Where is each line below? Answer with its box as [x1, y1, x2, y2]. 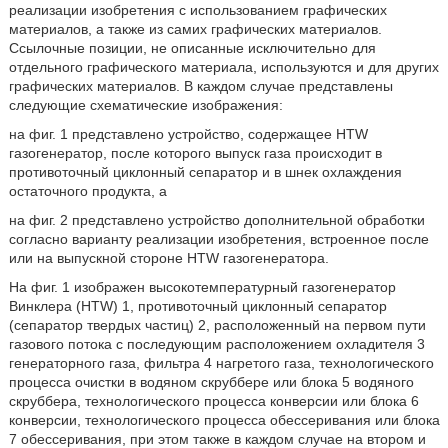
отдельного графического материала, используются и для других [8, 59, 439, 75]
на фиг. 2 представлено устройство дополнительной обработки [8, 212, 425, 228]
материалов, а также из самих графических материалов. [8, 21, 382, 37]
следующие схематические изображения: [8, 97, 283, 113]
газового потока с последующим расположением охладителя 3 [8, 336, 425, 352]
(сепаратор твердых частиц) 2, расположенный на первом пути [8, 317, 426, 333]
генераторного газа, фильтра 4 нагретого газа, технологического [8, 355, 434, 371]
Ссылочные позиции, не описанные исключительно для [8, 40, 376, 56]
